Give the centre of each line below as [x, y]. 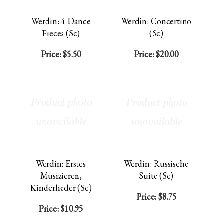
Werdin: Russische [156, 163]
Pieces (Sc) [61, 33]
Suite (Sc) [156, 176]
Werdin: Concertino [156, 21]
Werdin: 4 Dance [61, 21]
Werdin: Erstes [61, 163]
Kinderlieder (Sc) [61, 188]
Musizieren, [61, 176]
